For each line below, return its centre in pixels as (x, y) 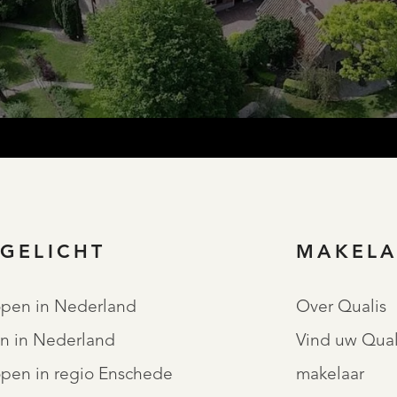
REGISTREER (247, 168)
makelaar (330, 374)
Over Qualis (341, 307)
